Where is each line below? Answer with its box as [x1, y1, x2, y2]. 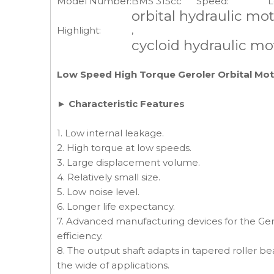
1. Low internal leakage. [57, 127, 164, 139]
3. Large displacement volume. [57, 157, 200, 168]
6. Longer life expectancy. [57, 201, 175, 212]
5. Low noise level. [57, 186, 139, 198]
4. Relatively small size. [57, 171, 160, 183]
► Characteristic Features [57, 98, 185, 109]
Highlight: [57, 24, 101, 36]
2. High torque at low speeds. [57, 142, 191, 154]
